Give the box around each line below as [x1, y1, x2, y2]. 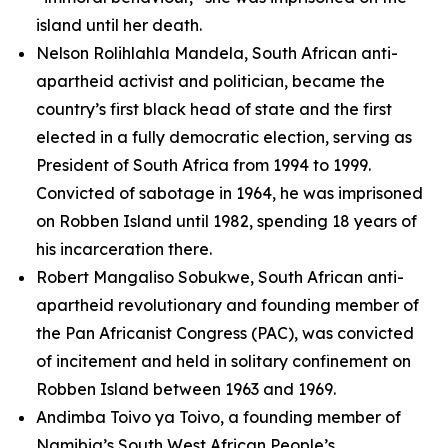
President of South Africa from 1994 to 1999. [36, 155, 371, 175]
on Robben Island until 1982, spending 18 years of [36, 211, 417, 231]
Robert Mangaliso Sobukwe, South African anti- [36, 267, 404, 287]
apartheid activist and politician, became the [36, 71, 385, 91]
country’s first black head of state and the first [36, 99, 392, 119]
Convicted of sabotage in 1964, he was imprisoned [36, 183, 423, 203]
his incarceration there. [36, 239, 212, 259]
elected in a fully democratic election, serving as [36, 127, 412, 147]
